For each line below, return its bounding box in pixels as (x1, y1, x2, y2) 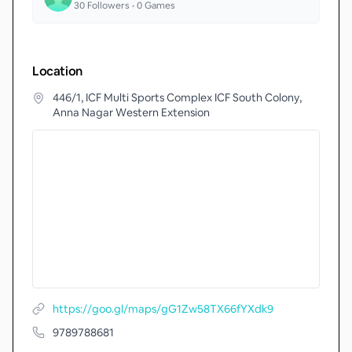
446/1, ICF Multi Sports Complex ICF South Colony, (53, 90, 302, 104)
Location (32, 63, 82, 79)
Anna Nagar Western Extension (53, 105, 210, 119)
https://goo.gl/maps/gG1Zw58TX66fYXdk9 (53, 302, 273, 316)
